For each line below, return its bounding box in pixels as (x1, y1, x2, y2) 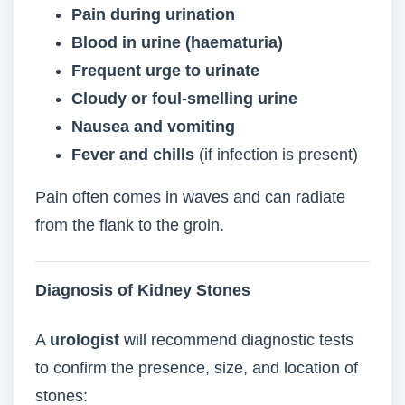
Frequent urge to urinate (71, 61, 259, 80)
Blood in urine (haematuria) (71, 33, 283, 52)
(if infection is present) (194, 146, 358, 164)
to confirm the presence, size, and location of (35, 359, 358, 377)
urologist (50, 331, 119, 349)
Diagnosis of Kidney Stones (35, 281, 250, 299)
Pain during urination (71, 5, 235, 24)
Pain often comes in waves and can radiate (35, 188, 345, 206)
